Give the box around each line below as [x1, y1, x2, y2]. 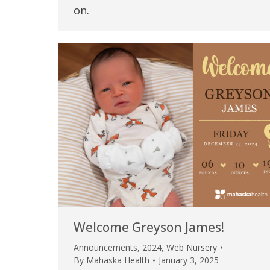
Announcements [74, 242, 137, 254]
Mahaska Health [86, 254, 149, 266]
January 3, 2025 [159, 254, 219, 266]
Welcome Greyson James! [74, 219, 224, 236]
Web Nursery [166, 242, 217, 254]
